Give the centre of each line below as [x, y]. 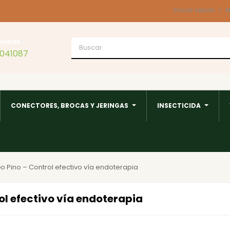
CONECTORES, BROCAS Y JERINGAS [70, 106]
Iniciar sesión [194, 10]
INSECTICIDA [179, 106]
